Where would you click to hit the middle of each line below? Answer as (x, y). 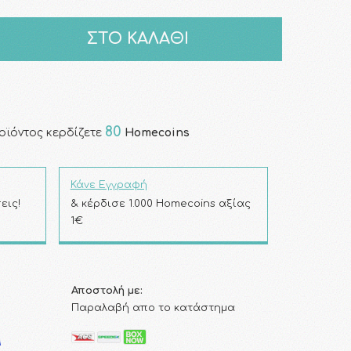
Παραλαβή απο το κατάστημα (153, 308)
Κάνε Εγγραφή (109, 185)
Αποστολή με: (107, 291)
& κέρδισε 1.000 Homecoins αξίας (160, 204)
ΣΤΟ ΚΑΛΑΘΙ (138, 39)
